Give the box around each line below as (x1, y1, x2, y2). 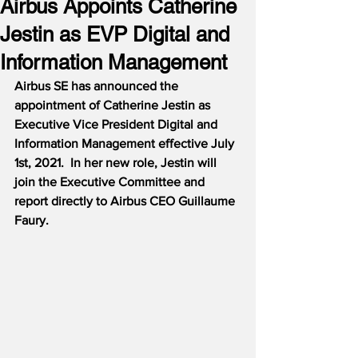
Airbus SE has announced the (14, 79, 181, 93)
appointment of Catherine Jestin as (14, 98, 213, 112)
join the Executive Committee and (14, 175, 208, 189)
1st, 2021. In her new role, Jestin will (14, 156, 220, 169)
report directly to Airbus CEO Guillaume (14, 194, 238, 208)
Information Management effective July (14, 137, 237, 150)
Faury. (14, 213, 49, 227)
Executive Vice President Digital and (14, 117, 221, 131)
